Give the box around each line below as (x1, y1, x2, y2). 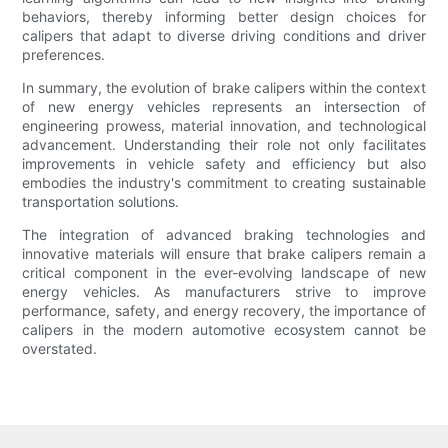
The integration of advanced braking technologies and (22, 226, 426, 244)
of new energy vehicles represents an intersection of (22, 98, 426, 116)
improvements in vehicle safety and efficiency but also (22, 155, 426, 173)
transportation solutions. (22, 193, 180, 211)
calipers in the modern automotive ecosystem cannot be (22, 321, 426, 339)
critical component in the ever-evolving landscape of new (22, 264, 426, 282)
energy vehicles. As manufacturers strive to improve (22, 283, 426, 301)
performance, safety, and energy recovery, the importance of (22, 302, 426, 320)
